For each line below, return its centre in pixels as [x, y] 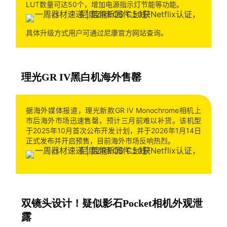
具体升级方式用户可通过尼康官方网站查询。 [97, 32]
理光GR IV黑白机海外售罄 [81, 77]
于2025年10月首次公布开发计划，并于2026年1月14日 [113, 130]
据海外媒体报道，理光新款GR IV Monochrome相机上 [113, 110]
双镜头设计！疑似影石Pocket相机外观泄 [112, 203]
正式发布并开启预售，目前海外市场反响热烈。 [100, 140]
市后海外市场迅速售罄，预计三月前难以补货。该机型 [113, 120]
